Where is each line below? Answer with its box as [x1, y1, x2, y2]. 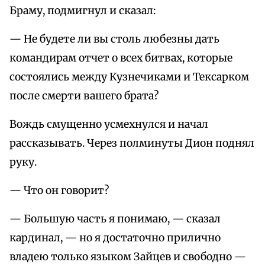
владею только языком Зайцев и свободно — [9, 250, 246, 264]
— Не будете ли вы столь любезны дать [9, 33, 219, 46]
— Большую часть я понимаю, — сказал [9, 212, 221, 226]
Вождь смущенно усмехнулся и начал [9, 118, 208, 131]
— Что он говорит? [9, 184, 109, 198]
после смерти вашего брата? [9, 89, 159, 103]
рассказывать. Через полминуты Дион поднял [9, 137, 254, 150]
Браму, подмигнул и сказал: [9, 4, 156, 18]
